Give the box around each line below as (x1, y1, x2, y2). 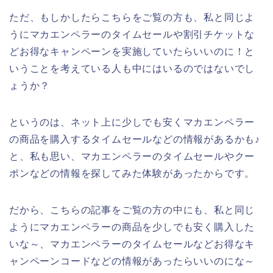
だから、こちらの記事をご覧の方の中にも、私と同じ (9, 205, 255, 216)
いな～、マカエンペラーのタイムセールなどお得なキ (9, 239, 255, 250)
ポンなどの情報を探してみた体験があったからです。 (9, 168, 255, 179)
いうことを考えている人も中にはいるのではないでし (9, 63, 255, 74)
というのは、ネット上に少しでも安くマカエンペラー (9, 117, 255, 128)
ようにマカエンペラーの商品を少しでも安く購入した (9, 222, 255, 233)
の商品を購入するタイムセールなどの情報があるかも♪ (9, 134, 260, 145)
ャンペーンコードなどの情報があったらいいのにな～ (9, 256, 255, 267)
